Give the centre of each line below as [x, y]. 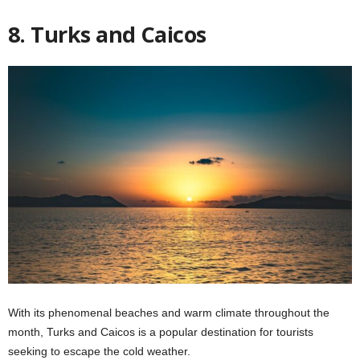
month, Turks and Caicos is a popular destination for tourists [161, 332]
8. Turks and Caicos [107, 34]
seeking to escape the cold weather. [99, 352]
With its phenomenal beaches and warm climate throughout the [169, 313]
